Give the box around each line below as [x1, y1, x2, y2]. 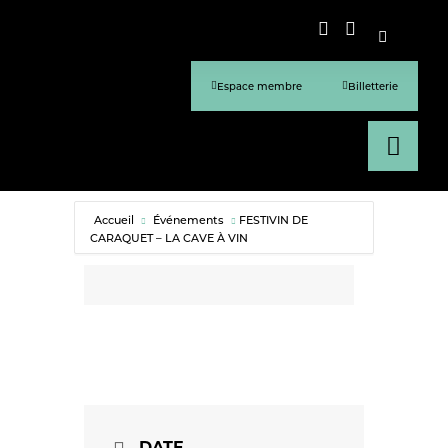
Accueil [94, 212, 137, 227]
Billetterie [348, 79, 398, 93]
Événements [153, 212, 224, 227]
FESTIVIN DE [239, 212, 308, 227]
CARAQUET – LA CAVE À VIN [90, 230, 248, 245]
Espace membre [217, 79, 302, 93]
